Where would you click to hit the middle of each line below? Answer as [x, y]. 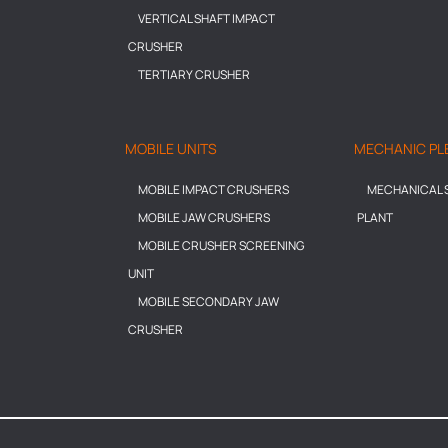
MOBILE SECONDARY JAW [208, 302]
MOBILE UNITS [170, 149]
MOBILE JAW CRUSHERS [203, 218]
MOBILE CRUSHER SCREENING [220, 246]
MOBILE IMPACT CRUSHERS [213, 190]
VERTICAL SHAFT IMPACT [206, 19]
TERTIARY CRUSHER [193, 75]
